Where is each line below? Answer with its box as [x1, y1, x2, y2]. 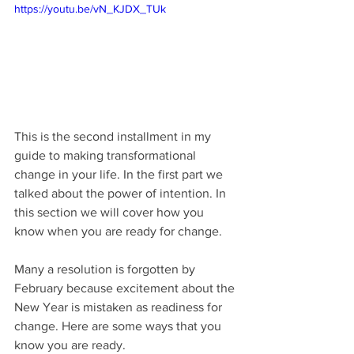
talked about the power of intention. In [14, 186, 229, 200]
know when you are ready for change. [14, 224, 225, 238]
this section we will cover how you [14, 205, 207, 219]
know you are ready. [14, 337, 126, 352]
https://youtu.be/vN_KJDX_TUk [14, 2, 166, 15]
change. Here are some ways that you [14, 318, 224, 333]
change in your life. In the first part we [14, 167, 226, 181]
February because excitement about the [14, 281, 238, 295]
